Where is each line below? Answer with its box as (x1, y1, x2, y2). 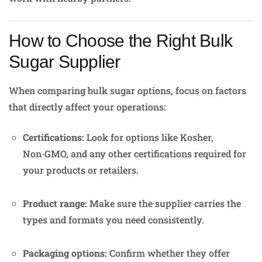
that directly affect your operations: (9, 100, 166, 113)
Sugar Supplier (9, 52, 120, 72)
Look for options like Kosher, (84, 130, 213, 143)
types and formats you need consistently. (23, 213, 204, 226)
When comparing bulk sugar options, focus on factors (9, 84, 246, 96)
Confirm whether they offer (107, 246, 230, 259)
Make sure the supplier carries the (87, 196, 241, 209)
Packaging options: (23, 246, 107, 259)
